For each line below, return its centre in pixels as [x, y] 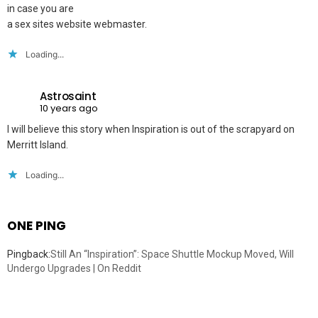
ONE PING [37, 225]
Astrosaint [68, 97]
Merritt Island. [38, 144]
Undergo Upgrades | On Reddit [74, 268]
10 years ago [69, 109]
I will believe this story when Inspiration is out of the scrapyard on [151, 129]
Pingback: [29, 254]
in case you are [40, 8]
